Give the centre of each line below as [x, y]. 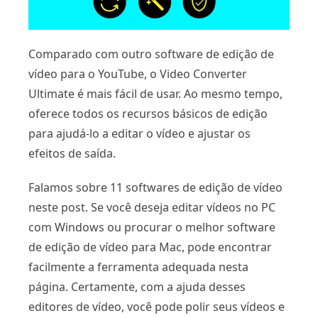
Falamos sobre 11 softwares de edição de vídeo [155, 187]
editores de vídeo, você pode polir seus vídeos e [157, 306]
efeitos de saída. [72, 153]
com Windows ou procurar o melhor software [152, 227]
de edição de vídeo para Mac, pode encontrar [150, 247]
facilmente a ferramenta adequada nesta [138, 267]
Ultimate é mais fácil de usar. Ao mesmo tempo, [155, 93]
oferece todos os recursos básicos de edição [148, 113]
